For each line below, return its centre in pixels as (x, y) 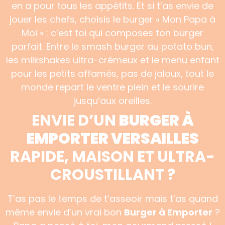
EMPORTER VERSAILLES (113, 139)
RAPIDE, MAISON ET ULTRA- (113, 157)
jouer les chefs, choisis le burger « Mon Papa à (113, 19)
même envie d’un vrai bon (65, 212)
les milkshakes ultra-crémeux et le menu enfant (113, 60)
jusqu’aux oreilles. (113, 101)
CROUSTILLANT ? (113, 175)
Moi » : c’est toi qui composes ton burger (113, 33)
